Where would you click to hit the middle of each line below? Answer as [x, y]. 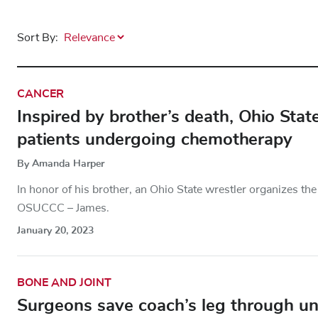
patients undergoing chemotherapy [155, 139]
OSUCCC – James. [63, 208]
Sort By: [38, 37]
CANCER [40, 93]
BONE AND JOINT [64, 282]
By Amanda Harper [61, 163]
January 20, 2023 [55, 230]
